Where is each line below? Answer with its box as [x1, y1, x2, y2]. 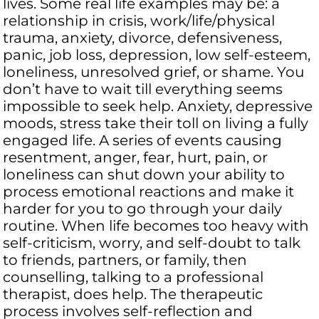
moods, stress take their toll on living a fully [3, 115, 309, 132]
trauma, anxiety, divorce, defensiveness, [3, 29, 283, 47]
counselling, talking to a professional [3, 268, 264, 286]
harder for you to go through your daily [3, 200, 283, 218]
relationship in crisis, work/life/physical [3, 12, 276, 30]
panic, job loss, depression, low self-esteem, [3, 46, 311, 64]
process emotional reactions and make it [3, 183, 295, 201]
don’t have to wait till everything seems [3, 80, 283, 98]
